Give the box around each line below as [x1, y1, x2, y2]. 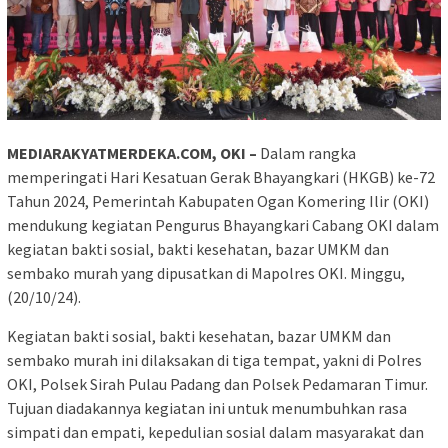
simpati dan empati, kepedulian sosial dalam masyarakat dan [7, 421, 424, 442]
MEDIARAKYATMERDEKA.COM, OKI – [7, 142, 260, 163]
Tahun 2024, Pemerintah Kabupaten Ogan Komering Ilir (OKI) [7, 190, 429, 211]
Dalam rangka [260, 142, 356, 163]
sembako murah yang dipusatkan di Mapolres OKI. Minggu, [7, 262, 405, 283]
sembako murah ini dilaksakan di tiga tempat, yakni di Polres [7, 349, 422, 370]
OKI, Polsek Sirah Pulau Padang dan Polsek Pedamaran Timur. [7, 373, 428, 394]
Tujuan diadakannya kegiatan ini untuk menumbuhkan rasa [7, 397, 407, 418]
